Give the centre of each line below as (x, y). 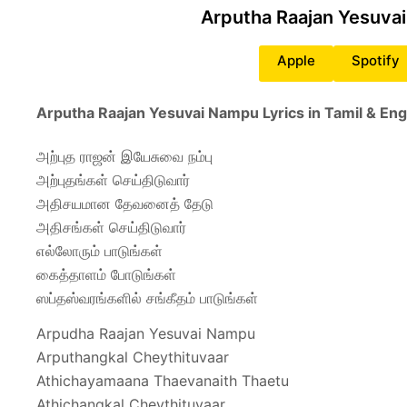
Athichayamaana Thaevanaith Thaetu (163, 380)
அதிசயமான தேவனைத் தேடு (125, 203)
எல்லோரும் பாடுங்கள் (99, 250)
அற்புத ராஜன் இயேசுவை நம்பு (124, 156)
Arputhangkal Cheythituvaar (133, 357)
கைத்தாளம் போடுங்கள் (106, 274)
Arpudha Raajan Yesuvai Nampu (146, 333)
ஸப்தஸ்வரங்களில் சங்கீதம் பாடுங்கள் (147, 298)
